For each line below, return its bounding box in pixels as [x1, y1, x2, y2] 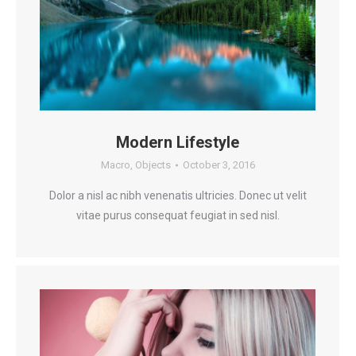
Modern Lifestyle [116, 133, 239, 153]
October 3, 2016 [182, 159, 255, 172]
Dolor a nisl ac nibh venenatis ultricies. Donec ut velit [48, 189, 307, 203]
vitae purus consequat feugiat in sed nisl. [75, 209, 280, 222]
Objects [134, 159, 171, 172]
